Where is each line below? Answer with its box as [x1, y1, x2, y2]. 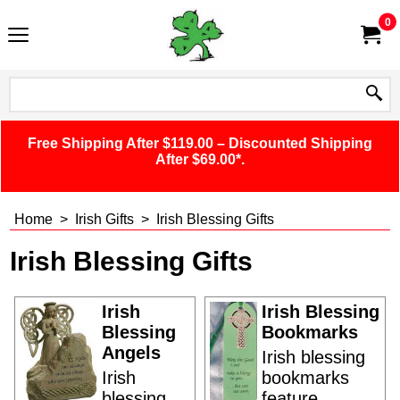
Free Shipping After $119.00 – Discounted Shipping [28, 136, 372, 151]
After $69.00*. [155, 152, 245, 167]
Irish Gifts [75, 212, 134, 227]
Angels [101, 343, 161, 362]
